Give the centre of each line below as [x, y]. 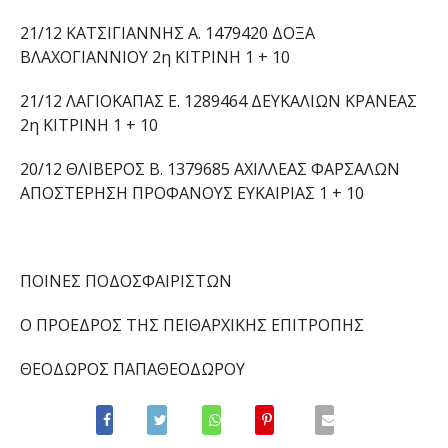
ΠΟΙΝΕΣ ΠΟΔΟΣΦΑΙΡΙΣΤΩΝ [125, 281]
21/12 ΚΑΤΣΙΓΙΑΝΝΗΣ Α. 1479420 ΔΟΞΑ [167, 33]
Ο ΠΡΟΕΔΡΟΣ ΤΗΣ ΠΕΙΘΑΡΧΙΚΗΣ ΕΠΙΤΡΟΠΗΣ [191, 325]
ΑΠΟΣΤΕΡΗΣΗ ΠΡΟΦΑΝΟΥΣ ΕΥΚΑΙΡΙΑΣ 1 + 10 [191, 193]
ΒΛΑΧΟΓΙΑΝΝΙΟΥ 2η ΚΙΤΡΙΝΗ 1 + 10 [154, 57]
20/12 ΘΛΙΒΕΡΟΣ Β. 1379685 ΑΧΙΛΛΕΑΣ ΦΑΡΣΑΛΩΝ [209, 169]
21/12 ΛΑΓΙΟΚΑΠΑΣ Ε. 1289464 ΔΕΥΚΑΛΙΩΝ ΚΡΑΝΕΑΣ [218, 101]
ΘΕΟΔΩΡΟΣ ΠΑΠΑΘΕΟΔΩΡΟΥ [132, 369]
